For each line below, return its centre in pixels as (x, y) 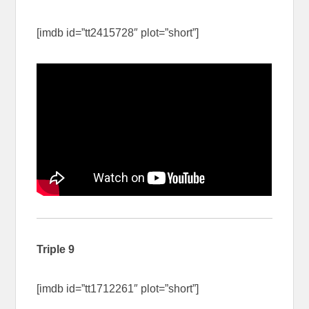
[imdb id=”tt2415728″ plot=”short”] (118, 32)
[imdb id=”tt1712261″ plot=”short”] (118, 288)
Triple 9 (56, 249)
